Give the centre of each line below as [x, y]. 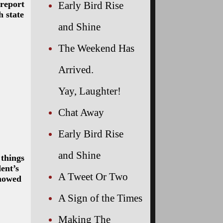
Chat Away [81, 112]
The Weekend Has [96, 48]
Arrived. [76, 69]
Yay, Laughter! [90, 91]
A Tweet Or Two [93, 176]
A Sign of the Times [100, 198]
